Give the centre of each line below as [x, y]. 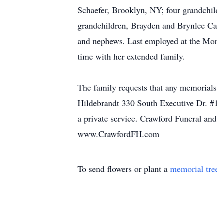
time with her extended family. [131, 56]
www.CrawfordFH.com [118, 134]
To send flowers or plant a [124, 169]
